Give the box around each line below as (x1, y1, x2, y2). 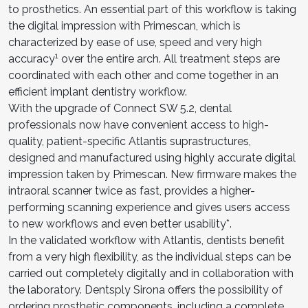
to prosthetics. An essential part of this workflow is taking (8, 2, 296, 16)
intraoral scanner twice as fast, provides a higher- (8, 184, 255, 197)
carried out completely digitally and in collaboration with (8, 266, 294, 280)
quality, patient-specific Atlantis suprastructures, (8, 134, 251, 148)
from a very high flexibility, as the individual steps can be (8, 250, 291, 263)
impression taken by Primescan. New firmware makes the (8, 167, 296, 181)
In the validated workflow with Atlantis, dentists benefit (8, 233, 285, 247)
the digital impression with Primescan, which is (8, 19, 241, 32)
